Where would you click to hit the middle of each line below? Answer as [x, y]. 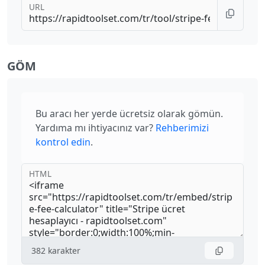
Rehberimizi [182, 128]
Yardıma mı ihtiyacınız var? [94, 128]
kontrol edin [63, 142]
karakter [64, 251]
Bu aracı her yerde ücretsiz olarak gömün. [129, 114]
